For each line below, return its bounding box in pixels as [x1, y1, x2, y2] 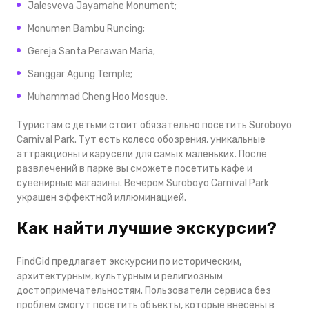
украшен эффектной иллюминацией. [17, 192, 186, 203]
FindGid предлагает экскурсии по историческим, [17, 256, 241, 268]
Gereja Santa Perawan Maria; [28, 46, 155, 57]
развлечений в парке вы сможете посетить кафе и [17, 163, 252, 175]
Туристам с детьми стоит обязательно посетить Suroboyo [17, 119, 292, 131]
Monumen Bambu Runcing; [28, 23, 145, 34]
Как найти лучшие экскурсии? [17, 219, 277, 238]
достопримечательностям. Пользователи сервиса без [17, 285, 271, 297]
